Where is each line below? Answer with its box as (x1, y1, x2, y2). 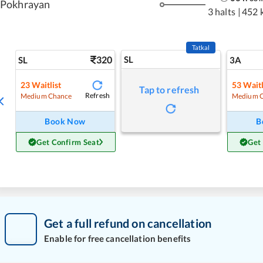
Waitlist (32, 79, 62, 90)
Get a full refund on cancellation (44, 215, 212, 230)
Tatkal (191, 43, 210, 51)
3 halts (207, 5, 235, 17)
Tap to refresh (139, 84, 200, 95)
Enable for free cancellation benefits (44, 232, 191, 244)
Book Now (45, 116, 86, 126)
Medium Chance (21, 91, 72, 100)
